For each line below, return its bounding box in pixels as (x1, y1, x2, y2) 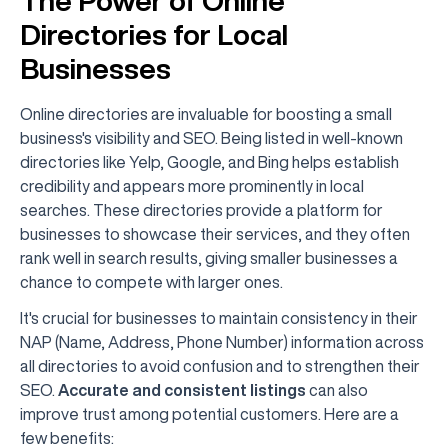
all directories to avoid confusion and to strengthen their (20, 358, 420, 374)
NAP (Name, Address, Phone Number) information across (20, 334, 424, 350)
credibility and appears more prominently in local (20, 178, 364, 194)
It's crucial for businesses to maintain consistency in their (20, 310, 418, 326)
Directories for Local (20, 20, 288, 49)
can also (306, 382, 368, 398)
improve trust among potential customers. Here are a (20, 406, 399, 422)
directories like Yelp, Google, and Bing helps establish (20, 154, 399, 170)
